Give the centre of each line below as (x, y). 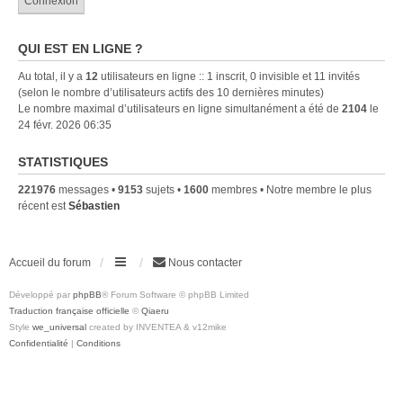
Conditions (99, 343)
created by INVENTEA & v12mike (157, 327)
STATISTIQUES (63, 161)
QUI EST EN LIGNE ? (81, 48)
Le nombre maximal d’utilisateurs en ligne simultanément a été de (180, 108)
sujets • (163, 189)
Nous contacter (205, 262)
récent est (43, 206)
